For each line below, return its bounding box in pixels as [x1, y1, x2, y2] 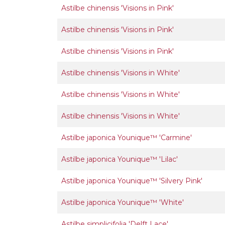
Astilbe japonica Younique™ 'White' [61, 198, 184, 207]
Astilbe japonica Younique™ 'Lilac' [61, 155, 178, 164]
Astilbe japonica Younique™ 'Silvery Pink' [61, 176, 202, 185]
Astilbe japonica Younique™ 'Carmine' [61, 133, 192, 142]
